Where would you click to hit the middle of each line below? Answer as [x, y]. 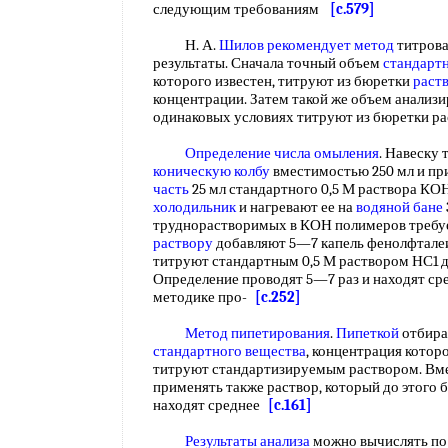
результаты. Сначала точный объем [268, 63]
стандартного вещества [229, 351]
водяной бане [399, 207]
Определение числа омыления [282, 153]
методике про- [204, 297]
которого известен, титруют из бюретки [283, 81]
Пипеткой [367, 333]
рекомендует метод [330, 45]
